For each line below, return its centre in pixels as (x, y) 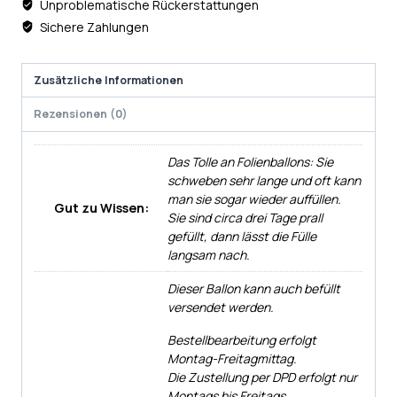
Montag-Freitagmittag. (232, 358)
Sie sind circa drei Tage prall (245, 217)
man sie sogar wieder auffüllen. (254, 198)
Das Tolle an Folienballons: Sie (250, 161)
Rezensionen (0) (80, 114)
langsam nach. (209, 254)
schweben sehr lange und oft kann (264, 180)
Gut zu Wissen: (101, 207)
